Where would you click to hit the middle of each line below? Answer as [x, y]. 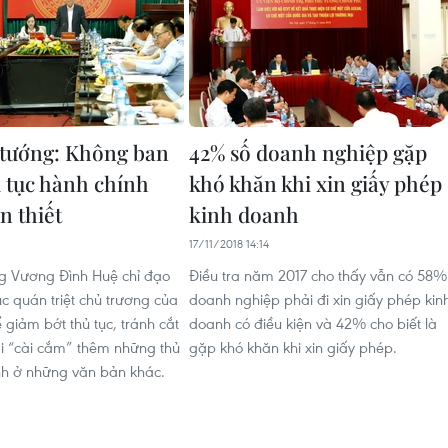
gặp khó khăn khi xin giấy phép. [293, 347]
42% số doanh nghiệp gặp [308, 152]
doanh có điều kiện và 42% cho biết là [313, 323]
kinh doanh [244, 214]
